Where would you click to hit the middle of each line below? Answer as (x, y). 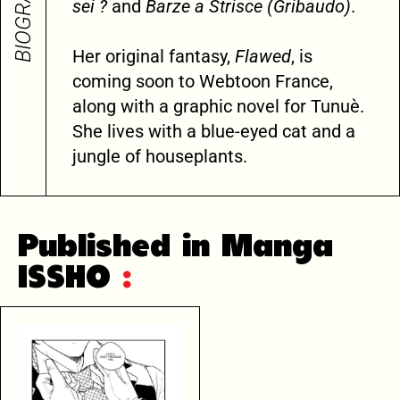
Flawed (263, 56)
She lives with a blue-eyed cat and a (214, 131)
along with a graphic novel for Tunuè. (218, 106)
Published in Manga (175, 247)
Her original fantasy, (154, 56)
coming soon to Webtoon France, (203, 81)
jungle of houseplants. (160, 156)
